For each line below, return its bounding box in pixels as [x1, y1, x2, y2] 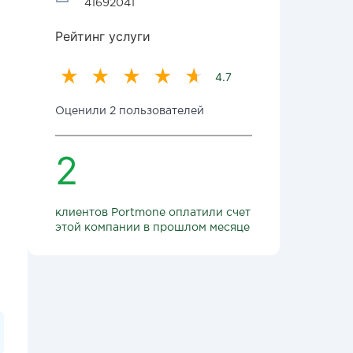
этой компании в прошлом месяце [55, 223, 250, 232]
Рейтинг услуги [55, 28, 150, 44]
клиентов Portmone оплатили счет [55, 208, 251, 217]
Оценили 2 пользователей [55, 106, 204, 116]
